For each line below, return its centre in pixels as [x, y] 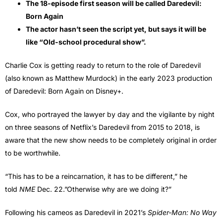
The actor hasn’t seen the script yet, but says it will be [116, 29]
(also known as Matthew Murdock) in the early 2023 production [109, 78]
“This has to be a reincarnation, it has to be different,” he [96, 176]
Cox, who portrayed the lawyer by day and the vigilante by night [110, 114]
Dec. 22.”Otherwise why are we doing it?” [103, 189]
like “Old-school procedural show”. [86, 42]
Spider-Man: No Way [182, 212]
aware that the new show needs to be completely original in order [111, 140]
